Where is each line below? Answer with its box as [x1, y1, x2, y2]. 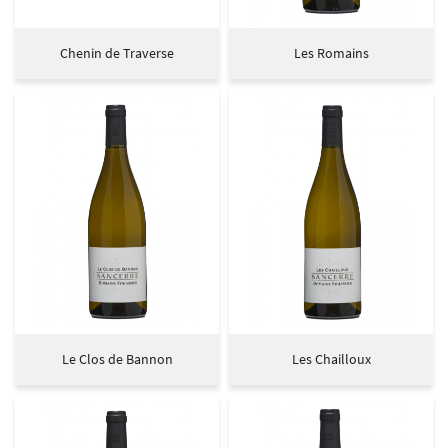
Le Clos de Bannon [61, 349, 173, 368]
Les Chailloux [291, 349, 371, 368]
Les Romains [293, 43, 369, 62]
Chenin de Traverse [60, 43, 174, 62]
